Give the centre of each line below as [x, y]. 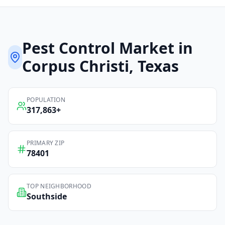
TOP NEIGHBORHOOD [59, 186]
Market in [154, 48]
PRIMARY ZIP [46, 143]
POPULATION [46, 100]
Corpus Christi [76, 66]
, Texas [154, 66]
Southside [47, 197]
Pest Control [69, 48]
